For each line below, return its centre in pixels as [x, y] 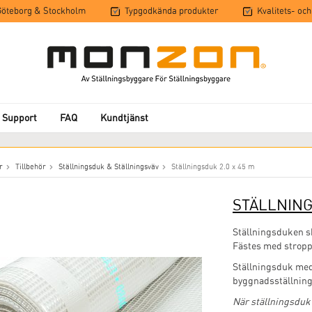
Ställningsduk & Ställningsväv [109, 167]
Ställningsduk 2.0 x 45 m [213, 167]
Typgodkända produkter [171, 11]
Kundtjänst [124, 118]
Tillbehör [31, 167]
